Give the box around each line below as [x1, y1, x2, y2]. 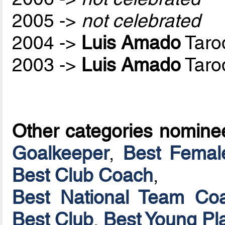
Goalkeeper [12, 142, 109, 165]
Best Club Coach [12, 164, 154, 187]
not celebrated [81, 10, 201, 32]
